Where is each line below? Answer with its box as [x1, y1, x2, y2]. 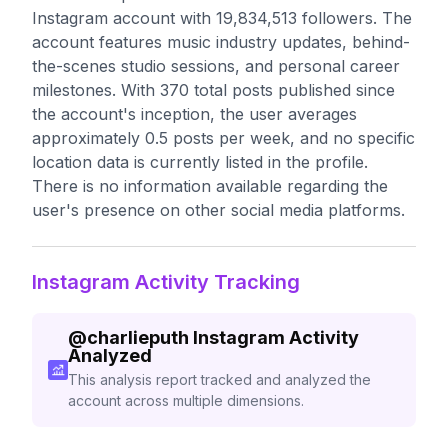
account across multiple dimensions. [67, 392, 304, 409]
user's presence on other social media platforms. [32, 200, 405, 220]
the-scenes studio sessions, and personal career [32, 56, 400, 76]
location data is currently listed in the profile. [32, 152, 368, 172]
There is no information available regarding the [32, 176, 388, 196]
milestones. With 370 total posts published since [32, 80, 395, 100]
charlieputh [86, 327, 189, 348]
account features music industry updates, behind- [32, 32, 410, 52]
